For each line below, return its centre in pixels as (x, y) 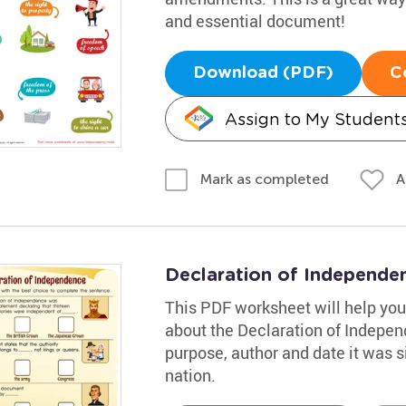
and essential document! (255, 20)
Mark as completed (264, 179)
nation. (190, 375)
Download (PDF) (263, 73)
